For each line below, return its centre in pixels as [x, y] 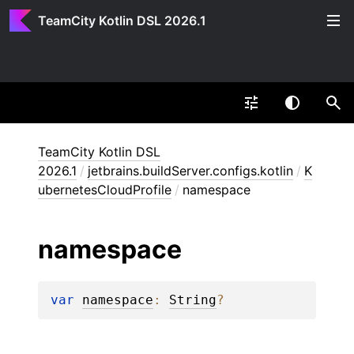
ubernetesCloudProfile [105, 190]
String [193, 300]
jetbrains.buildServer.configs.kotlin [190, 171]
